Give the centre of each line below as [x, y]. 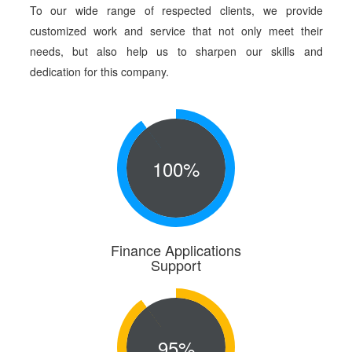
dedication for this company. [99, 71]
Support [176, 265]
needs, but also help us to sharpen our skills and [176, 51]
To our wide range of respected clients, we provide [176, 10]
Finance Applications [176, 250]
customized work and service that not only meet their [176, 31]
